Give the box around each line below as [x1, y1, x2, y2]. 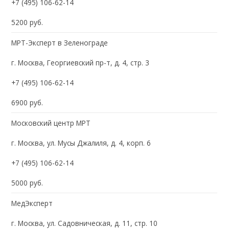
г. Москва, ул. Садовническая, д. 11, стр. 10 [11, 218, 158, 228]
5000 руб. [11, 177, 43, 188]
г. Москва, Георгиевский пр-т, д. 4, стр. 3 [11, 57, 150, 67]
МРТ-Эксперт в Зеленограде [11, 37, 108, 48]
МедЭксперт [11, 198, 53, 208]
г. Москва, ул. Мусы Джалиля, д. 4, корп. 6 [11, 138, 151, 148]
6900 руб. [11, 97, 43, 107]
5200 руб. [11, 17, 43, 27]
